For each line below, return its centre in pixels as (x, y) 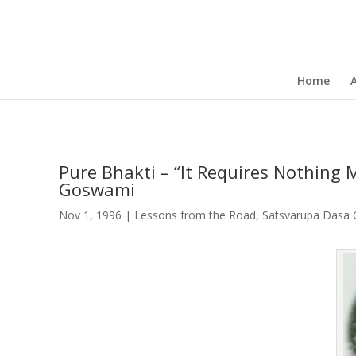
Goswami (97, 189)
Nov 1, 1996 (90, 215)
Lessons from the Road (195, 215)
